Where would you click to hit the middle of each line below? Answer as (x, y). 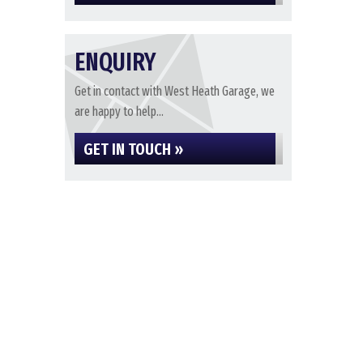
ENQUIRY (115, 63)
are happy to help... (119, 112)
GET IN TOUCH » (133, 149)
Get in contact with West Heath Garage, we (174, 92)
